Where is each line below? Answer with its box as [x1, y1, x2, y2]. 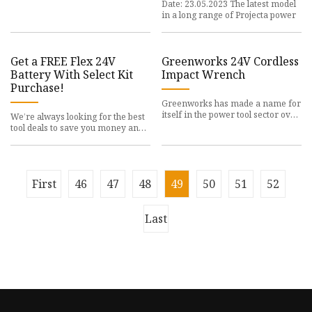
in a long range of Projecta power [162, 8, 297, 21]
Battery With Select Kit [10, 67, 133, 83]
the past [162, 120, 194, 132]
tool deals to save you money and [10, 122, 143, 134]
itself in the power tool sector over [162, 109, 300, 121]
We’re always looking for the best [10, 111, 145, 123]
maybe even [10, 133, 61, 146]
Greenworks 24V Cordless [162, 54, 299, 70]
